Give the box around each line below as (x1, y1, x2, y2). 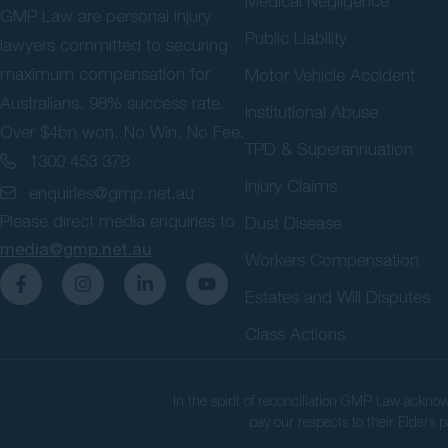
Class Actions (245, 323, 345, 344)
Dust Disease (245, 212, 342, 233)
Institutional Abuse (245, 101, 378, 122)
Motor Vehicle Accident (245, 64, 415, 85)
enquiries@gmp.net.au (29, 182, 194, 203)
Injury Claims (245, 175, 337, 196)
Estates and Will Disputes (245, 286, 430, 307)
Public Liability (245, 27, 347, 48)
